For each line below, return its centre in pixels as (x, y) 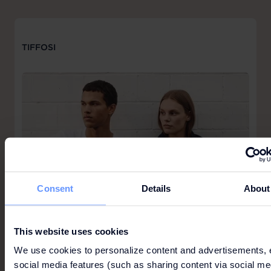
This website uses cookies (71, 231)
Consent (55, 188)
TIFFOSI (39, 47)
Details (156, 188)
